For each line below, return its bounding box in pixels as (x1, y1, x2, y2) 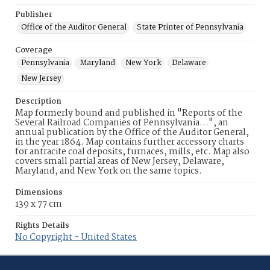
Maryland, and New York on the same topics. (15, 164, 202, 178)
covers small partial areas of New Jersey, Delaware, (15, 154, 224, 169)
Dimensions (15, 186, 63, 199)
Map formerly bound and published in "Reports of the (15, 106, 242, 121)
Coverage (15, 44, 52, 57)
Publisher (15, 8, 52, 21)
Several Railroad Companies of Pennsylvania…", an (15, 116, 228, 130)
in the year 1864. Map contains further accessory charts (15, 135, 244, 149)
